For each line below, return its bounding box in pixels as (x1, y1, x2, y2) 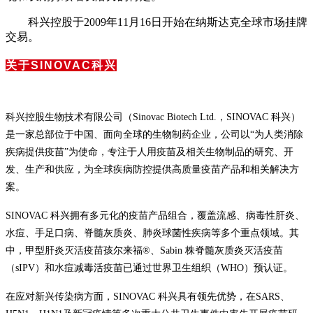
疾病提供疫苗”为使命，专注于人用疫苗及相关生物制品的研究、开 (6, 146, 293, 157)
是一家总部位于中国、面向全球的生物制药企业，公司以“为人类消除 (6, 129, 303, 140)
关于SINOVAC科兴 (6, 59, 117, 71)
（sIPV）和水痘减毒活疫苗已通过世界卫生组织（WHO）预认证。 (6, 262, 293, 273)
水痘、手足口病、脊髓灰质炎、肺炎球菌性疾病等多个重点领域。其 (6, 227, 299, 238)
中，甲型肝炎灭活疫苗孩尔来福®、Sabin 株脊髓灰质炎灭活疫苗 (6, 245, 283, 256)
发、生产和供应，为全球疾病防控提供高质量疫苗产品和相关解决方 (6, 163, 299, 175)
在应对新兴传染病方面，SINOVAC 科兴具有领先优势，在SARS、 (6, 291, 290, 302)
